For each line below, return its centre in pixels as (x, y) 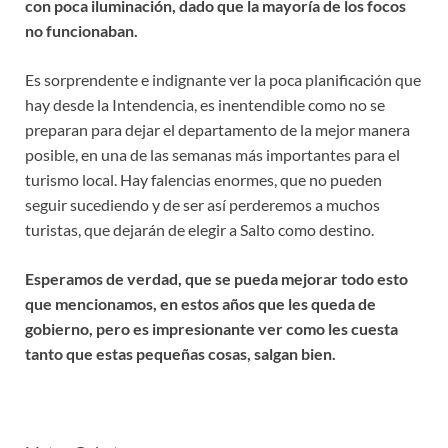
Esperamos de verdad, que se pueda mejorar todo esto (216, 278)
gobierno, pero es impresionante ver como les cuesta (211, 328)
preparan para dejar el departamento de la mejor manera (217, 129)
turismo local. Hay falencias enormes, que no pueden (203, 179)
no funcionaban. (81, 30)
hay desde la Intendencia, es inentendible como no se (205, 104)
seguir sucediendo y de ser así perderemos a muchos (202, 204)
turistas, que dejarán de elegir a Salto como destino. (199, 229)
